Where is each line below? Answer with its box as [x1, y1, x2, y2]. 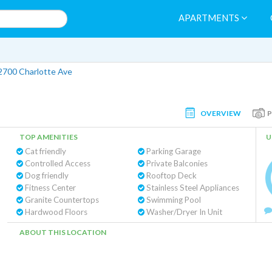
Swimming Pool [144, 195, 201, 205]
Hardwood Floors [23, 207, 87, 217]
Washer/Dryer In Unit [144, 207, 222, 217]
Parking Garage [144, 146, 201, 156]
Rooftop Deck [144, 171, 197, 180]
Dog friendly [23, 171, 69, 180]
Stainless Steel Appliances [144, 183, 239, 192]
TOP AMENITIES [19, 132, 78, 141]
